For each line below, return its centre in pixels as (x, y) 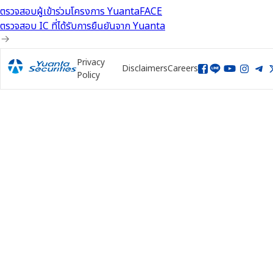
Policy (88, 75)
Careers (183, 69)
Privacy (90, 62)
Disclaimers (145, 69)
